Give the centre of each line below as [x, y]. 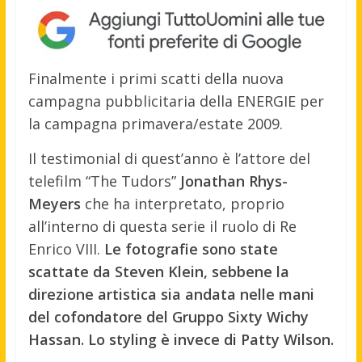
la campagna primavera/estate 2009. [155, 124]
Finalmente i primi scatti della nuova [156, 79]
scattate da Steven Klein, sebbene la [158, 272]
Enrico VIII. [66, 249]
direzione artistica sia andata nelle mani [171, 295]
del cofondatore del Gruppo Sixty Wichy [168, 317]
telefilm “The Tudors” [104, 181]
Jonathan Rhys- [234, 181]
